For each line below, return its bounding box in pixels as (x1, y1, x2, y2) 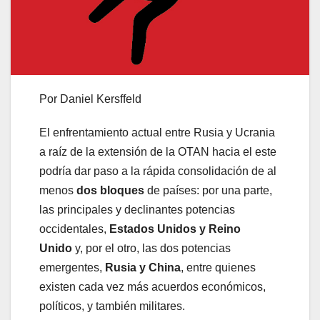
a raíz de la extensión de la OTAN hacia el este (39, 146, 276, 159)
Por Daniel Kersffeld (39, 93, 141, 106)
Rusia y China (105, 261, 181, 274)
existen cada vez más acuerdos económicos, (39, 281, 266, 294)
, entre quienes (181, 261, 256, 274)
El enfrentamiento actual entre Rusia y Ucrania (39, 126, 275, 139)
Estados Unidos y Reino (109, 223, 241, 236)
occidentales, (39, 223, 109, 236)
